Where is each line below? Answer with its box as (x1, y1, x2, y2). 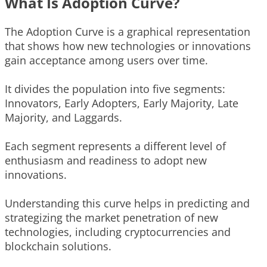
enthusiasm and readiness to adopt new (5, 153, 207, 167)
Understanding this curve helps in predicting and (5, 195, 250, 210)
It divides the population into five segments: (5, 81, 225, 96)
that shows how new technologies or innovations (5, 38, 251, 53)
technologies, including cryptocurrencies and (5, 224, 231, 239)
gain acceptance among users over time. (5, 52, 208, 67)
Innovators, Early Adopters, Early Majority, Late (5, 95, 238, 110)
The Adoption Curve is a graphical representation (5, 24, 250, 39)
